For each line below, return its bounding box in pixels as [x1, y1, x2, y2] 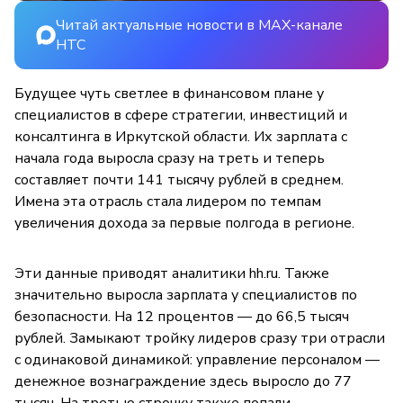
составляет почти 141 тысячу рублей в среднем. [14, 169, 344, 190]
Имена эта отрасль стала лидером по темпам [14, 191, 321, 211]
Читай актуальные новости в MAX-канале [56, 14, 343, 35]
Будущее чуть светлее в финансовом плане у [14, 83, 324, 103]
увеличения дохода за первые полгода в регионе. [14, 212, 354, 233]
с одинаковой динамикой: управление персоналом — [14, 349, 380, 370]
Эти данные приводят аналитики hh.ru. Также [14, 263, 329, 283]
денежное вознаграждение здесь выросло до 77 [14, 371, 352, 391]
